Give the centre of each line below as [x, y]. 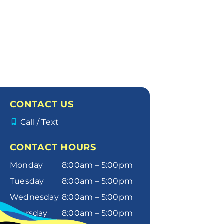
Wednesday [34, 197]
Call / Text [40, 122]
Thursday [29, 213]
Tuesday [27, 181]
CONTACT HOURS [53, 147]
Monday [27, 165]
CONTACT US [42, 104]
